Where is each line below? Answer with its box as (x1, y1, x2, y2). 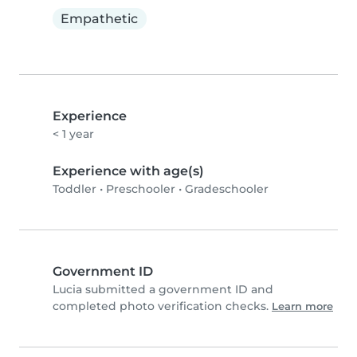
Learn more (272, 300, 333, 313)
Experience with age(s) (53, 163, 204, 179)
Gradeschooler (185, 182, 269, 197)
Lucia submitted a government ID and (53, 282, 273, 297)
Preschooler (106, 182, 175, 197)
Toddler (53, 182, 96, 197)
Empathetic (61, 10, 139, 26)
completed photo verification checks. (53, 299, 272, 314)
